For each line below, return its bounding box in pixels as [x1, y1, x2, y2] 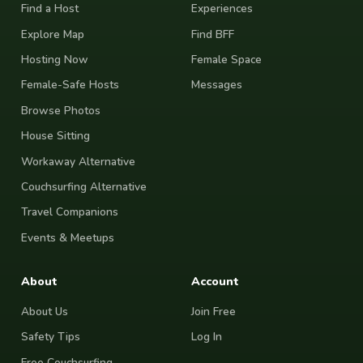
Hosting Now [21, 52, 88, 68]
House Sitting [21, 128, 90, 144]
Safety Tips [21, 329, 80, 345]
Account [191, 273, 239, 290]
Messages [191, 77, 242, 93]
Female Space [191, 52, 262, 68]
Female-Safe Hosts [21, 77, 119, 93]
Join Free [191, 304, 236, 320]
